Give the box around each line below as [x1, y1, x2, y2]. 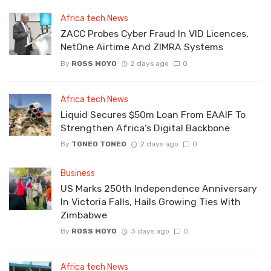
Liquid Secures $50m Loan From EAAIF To [60, 108, 246, 120]
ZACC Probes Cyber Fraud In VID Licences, [60, 28, 249, 40]
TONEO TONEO [71, 139, 126, 148]
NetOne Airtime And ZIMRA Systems [60, 41, 223, 53]
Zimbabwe [60, 209, 107, 221]
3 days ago [130, 227, 169, 236]
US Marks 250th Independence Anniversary [60, 182, 257, 194]
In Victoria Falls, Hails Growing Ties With [60, 195, 241, 207]
